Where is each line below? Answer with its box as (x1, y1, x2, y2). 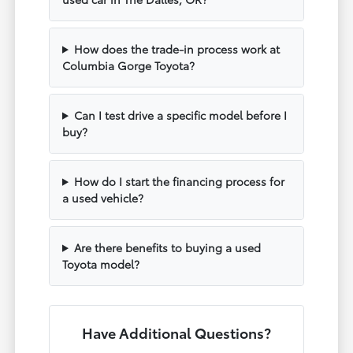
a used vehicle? (62, 189, 144, 206)
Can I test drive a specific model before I (73, 106, 287, 123)
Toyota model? (62, 255, 140, 272)
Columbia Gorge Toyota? (62, 57, 195, 73)
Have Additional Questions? (81, 321, 271, 343)
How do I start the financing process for (73, 173, 284, 189)
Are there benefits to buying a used (73, 239, 261, 255)
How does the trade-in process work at (73, 40, 280, 57)
